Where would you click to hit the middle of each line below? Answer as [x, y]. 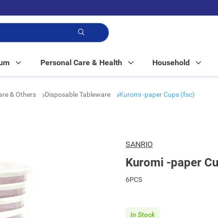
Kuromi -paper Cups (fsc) [157, 94]
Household [171, 63]
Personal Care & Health [81, 63]
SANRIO [139, 144]
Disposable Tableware [78, 94]
